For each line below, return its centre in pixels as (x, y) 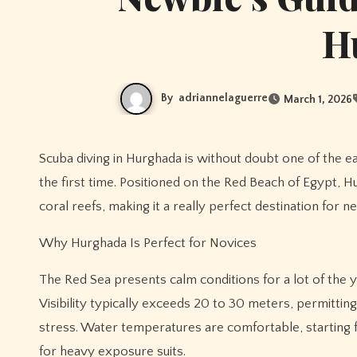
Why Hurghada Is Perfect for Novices (148, 243)
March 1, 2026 (318, 99)
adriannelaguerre (223, 98)
